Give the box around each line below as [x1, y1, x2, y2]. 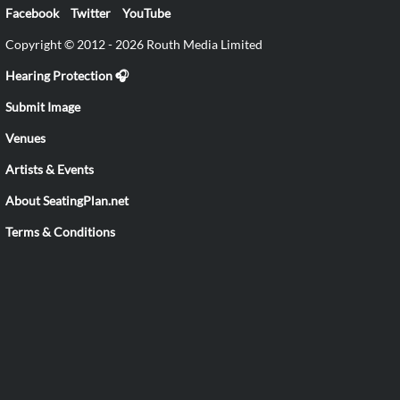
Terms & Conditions [5, 224, 115, 239]
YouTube [122, 5, 171, 21]
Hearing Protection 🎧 [5, 68, 129, 83]
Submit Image [5, 99, 80, 114]
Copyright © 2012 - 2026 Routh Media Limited [5, 37, 262, 52]
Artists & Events [5, 162, 94, 177]
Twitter [71, 5, 111, 21]
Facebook [5, 5, 59, 21]
